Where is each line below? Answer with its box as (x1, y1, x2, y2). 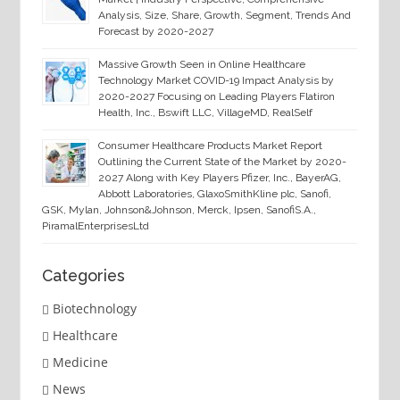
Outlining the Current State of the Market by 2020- (97, 155, 346, 169)
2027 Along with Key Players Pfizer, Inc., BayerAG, (97, 171, 341, 185)
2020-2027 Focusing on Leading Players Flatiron (97, 90, 335, 104)
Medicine (52, 353, 108, 371)
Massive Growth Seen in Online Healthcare (97, 58, 305, 71)
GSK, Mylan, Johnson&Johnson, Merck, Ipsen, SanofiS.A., (41, 204, 316, 217)
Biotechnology (52, 299, 137, 317)
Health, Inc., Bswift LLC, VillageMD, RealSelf (97, 106, 312, 120)
